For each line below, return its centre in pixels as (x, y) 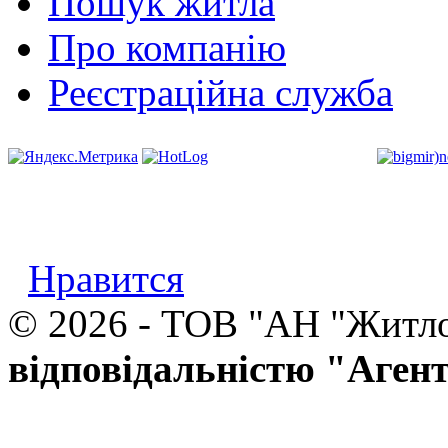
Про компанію (167, 47)
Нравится (106, 278)
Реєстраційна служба (220, 92)
